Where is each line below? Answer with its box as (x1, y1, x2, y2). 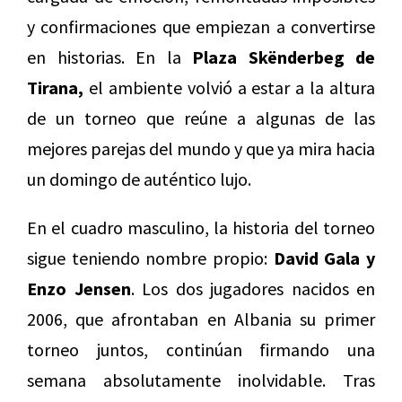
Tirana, (27, 76, 83, 100)
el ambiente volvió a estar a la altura (83, 76, 375, 100)
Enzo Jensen (27, 277, 131, 301)
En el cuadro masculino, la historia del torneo (27, 216, 375, 240)
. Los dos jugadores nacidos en (130, 277, 375, 301)
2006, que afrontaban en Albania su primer (27, 308, 375, 331)
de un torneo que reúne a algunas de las (27, 107, 375, 130)
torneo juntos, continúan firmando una (27, 338, 375, 362)
